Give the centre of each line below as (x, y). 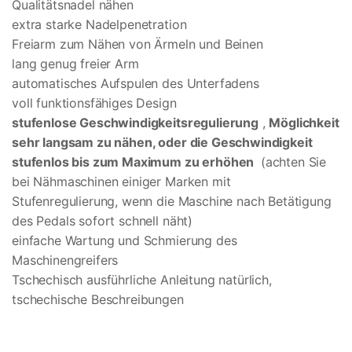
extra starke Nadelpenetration (99, 25)
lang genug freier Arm (75, 64)
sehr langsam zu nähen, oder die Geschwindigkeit (162, 143)
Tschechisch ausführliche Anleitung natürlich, (142, 280)
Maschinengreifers (65, 260)
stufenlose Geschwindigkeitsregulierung (135, 123)
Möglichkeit (304, 123)
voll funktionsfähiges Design (94, 103)
